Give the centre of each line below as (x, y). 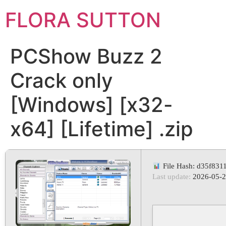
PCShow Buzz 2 (86, 56)
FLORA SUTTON (83, 20)
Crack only (62, 80)
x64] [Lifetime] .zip (102, 129)
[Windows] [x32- (92, 105)
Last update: (172, 177)
